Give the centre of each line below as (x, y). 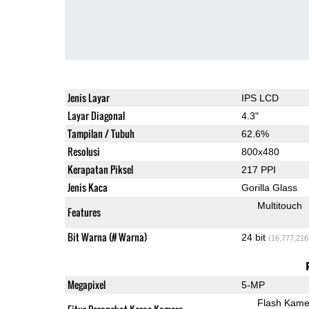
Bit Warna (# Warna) (107, 237)
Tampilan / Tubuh (101, 133)
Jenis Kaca (87, 187)
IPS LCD (260, 98)
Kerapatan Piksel (100, 169)
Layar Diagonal (96, 115)
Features (84, 212)
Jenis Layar (88, 97)
